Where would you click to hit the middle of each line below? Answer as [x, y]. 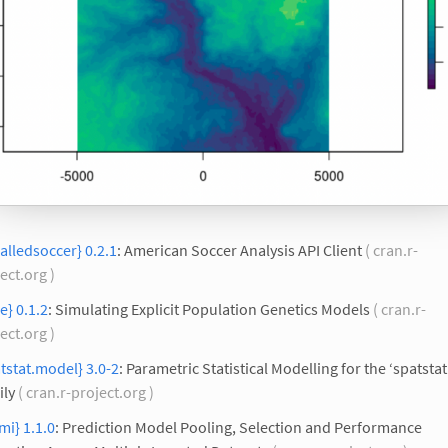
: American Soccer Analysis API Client [239, 249]
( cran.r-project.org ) [86, 391]
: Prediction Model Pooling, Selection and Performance [238, 427]
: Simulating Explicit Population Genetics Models [209, 308]
